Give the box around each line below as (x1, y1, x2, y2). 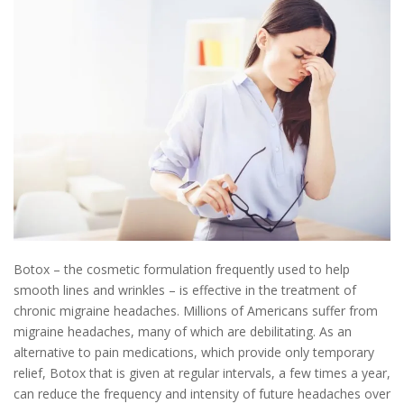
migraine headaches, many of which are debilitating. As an (14, 323, 352, 341)
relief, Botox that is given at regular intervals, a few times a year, (14, 364, 390, 382)
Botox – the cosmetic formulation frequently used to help (14, 261, 350, 279)
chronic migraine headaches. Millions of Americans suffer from (14, 302, 378, 320)
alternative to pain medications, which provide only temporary (14, 344, 374, 362)
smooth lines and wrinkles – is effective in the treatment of (14, 281, 356, 299)
